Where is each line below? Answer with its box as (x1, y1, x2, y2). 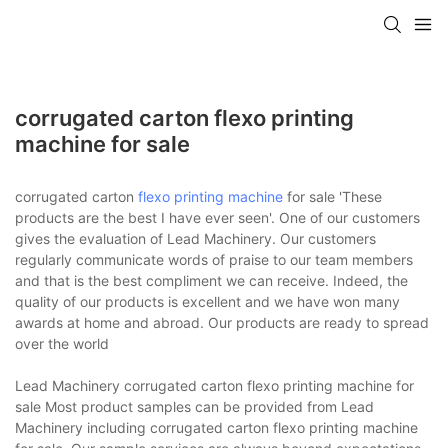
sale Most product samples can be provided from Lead (15, 397, 374, 415)
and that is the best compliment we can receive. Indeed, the (15, 271, 408, 289)
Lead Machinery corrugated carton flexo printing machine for (15, 376, 414, 394)
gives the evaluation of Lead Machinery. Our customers (15, 229, 376, 247)
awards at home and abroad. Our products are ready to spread (15, 313, 429, 331)
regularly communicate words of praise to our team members (15, 250, 413, 268)
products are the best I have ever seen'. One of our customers (15, 208, 420, 226)
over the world (15, 334, 109, 352)
